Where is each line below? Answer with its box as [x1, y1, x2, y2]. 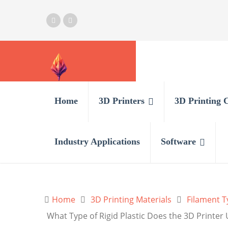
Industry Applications [54, 136, 140, 147]
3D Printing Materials [91, 194, 172, 205]
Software [161, 136, 196, 147]
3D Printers [99, 96, 145, 106]
